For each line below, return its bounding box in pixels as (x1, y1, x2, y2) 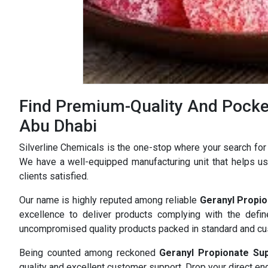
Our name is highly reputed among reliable (19, 194, 200, 206)
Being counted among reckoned (19, 246, 160, 258)
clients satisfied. (19, 170, 89, 182)
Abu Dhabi (19, 115, 97, 136)
